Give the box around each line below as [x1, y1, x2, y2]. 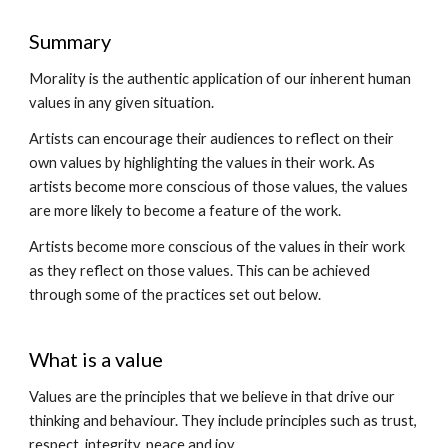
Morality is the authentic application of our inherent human [29, 70, 412, 87]
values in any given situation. [29, 94, 215, 111]
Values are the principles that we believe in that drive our [29, 388, 396, 405]
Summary [29, 29, 112, 53]
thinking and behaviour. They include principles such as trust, [29, 412, 418, 429]
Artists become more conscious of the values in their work [29, 238, 406, 255]
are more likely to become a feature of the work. [29, 202, 342, 219]
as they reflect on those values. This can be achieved [29, 262, 371, 279]
